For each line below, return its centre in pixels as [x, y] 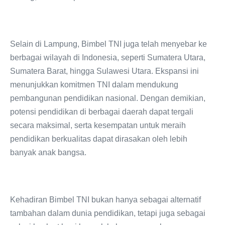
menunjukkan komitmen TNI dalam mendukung [94, 84]
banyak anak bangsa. [48, 152]
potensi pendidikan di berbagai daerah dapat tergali [102, 111]
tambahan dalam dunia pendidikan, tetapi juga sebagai [108, 213]
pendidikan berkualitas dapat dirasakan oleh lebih [99, 139]
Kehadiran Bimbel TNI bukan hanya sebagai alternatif [105, 199]
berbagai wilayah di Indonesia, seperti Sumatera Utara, [108, 57]
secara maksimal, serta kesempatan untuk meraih [98, 125]
